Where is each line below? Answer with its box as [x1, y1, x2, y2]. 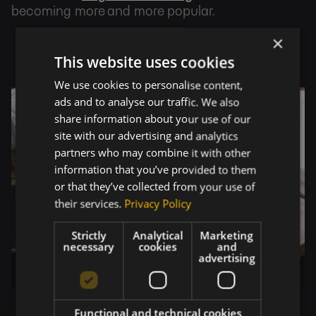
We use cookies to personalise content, [54, 78, 243, 92]
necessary [63, 239, 114, 254]
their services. [54, 196, 125, 211]
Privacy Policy [124, 196, 192, 211]
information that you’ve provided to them [54, 162, 257, 177]
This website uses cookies [54, 52, 235, 73]
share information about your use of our [54, 111, 251, 126]
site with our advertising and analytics [54, 128, 238, 143]
